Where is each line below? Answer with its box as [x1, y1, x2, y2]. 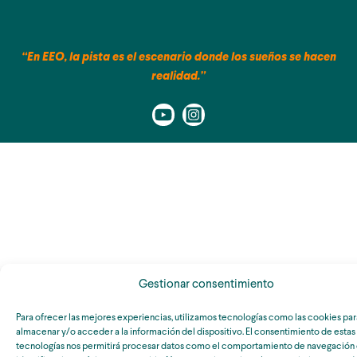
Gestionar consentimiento [138, 279, 274, 291]
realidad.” [151, 71, 206, 82]
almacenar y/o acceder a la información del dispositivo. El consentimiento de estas [16, 328, 355, 337]
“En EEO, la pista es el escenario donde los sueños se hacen [21, 52, 336, 63]
